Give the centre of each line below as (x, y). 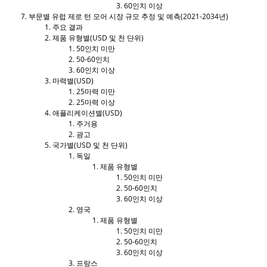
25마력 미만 (96, 91)
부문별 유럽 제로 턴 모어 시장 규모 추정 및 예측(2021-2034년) (128, 16)
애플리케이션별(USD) (87, 113)
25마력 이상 (96, 102)
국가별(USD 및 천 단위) (90, 145)
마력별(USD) (73, 80)
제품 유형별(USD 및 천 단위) (98, 38)
